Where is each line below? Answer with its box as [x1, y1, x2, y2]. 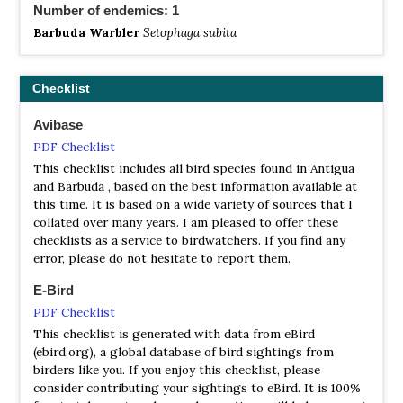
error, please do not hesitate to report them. [33, 250, 291, 267]
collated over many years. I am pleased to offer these [33, 214, 338, 231]
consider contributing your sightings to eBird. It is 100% [33, 380, 361, 397]
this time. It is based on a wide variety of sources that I [33, 196, 353, 213]
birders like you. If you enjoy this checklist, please [33, 362, 320, 379]
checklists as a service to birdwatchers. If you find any [33, 232, 345, 249]
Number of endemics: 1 [33, 3, 179, 19]
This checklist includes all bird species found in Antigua [33, 160, 354, 177]
